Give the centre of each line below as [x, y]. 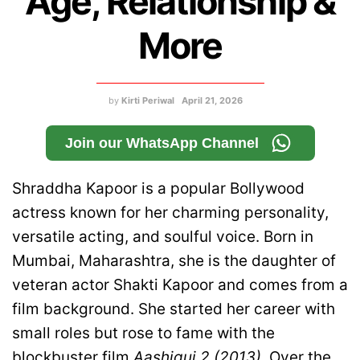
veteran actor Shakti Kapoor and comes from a [180, 285]
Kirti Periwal [148, 101]
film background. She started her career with [174, 309]
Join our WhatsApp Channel [162, 143]
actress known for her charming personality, [170, 213]
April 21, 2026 [212, 101]
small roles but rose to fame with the [143, 333]
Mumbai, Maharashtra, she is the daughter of [174, 261]
